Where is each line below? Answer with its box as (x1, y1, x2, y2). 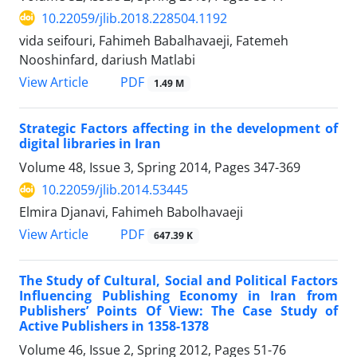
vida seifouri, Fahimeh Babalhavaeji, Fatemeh (19, 31, 288, 49)
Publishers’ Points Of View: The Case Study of (19, 302, 338, 320)
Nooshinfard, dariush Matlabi (19, 50, 195, 69)
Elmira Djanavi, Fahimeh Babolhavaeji (19, 203, 243, 222)
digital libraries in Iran (19, 135, 161, 153)
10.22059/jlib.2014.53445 (41, 181, 188, 199)
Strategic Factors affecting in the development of (19, 120, 338, 138)
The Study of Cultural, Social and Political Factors (19, 272, 338, 290)
